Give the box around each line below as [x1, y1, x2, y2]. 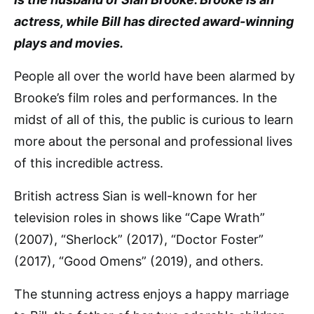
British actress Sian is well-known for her [14, 189, 257, 203]
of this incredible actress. [14, 156, 163, 170]
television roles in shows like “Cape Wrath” [14, 210, 265, 225]
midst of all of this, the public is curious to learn [14, 112, 294, 127]
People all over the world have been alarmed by [14, 69, 295, 83]
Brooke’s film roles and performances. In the [14, 90, 277, 105]
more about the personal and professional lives [14, 134, 292, 149]
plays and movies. [14, 36, 123, 50]
